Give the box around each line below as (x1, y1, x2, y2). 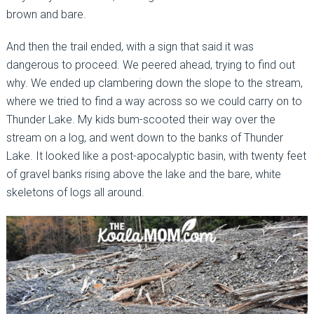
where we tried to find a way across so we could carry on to (6, 95, 302, 109)
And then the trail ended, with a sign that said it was (6, 40, 254, 54)
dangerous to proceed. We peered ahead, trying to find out (6, 58, 295, 72)
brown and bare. (6, 8, 86, 22)
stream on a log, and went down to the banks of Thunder (6, 131, 283, 145)
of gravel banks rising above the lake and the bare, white (6, 168, 281, 182)
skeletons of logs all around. (6, 186, 144, 200)
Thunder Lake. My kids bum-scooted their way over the (6, 113, 275, 127)
